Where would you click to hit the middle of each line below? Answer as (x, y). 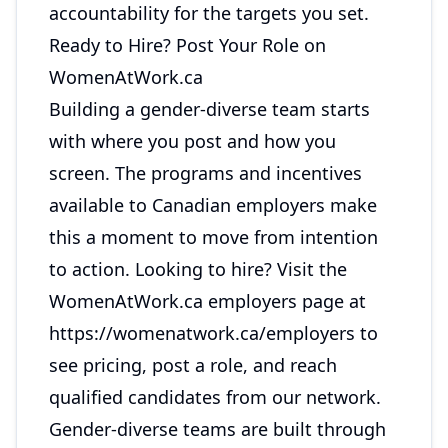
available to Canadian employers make (213, 205)
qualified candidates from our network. (215, 397)
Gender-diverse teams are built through (217, 429)
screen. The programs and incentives (205, 173)
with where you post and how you (192, 141)
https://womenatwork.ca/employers (202, 333)
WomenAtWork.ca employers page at (207, 301)
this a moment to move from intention (213, 237)
